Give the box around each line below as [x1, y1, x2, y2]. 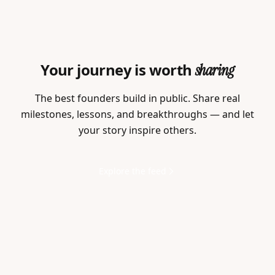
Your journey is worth [41, 60, 195, 80]
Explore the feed [99, 165, 166, 177]
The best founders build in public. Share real [35, 91, 240, 106]
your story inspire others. [79, 123, 196, 137]
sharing [195, 61, 234, 80]
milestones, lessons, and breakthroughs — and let [21, 107, 254, 122]
